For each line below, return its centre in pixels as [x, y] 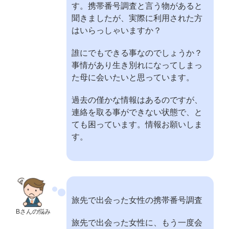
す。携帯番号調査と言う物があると [137, 6]
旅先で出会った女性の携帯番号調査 [137, 200]
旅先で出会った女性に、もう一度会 [137, 223]
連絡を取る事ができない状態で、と [137, 112]
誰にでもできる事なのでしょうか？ [137, 53]
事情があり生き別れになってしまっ [137, 65]
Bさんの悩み [33, 212]
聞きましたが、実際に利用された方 [137, 18]
